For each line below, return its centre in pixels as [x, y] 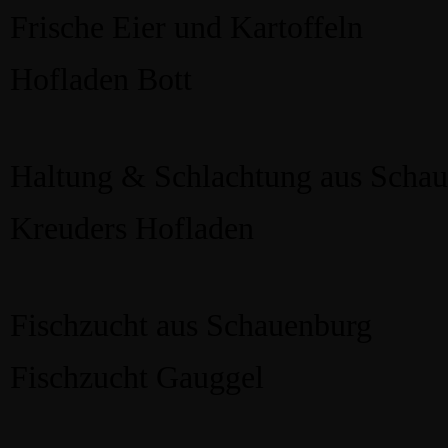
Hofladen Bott [101, 79]
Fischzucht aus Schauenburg [191, 325]
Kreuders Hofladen [132, 228]
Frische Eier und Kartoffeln [186, 27]
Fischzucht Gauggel [137, 377]
